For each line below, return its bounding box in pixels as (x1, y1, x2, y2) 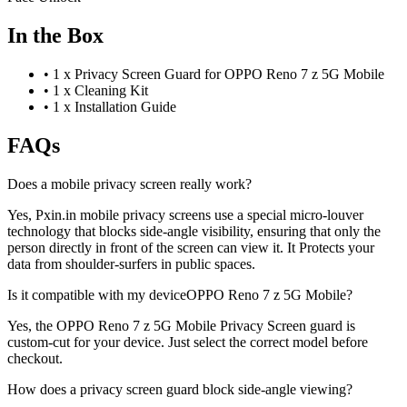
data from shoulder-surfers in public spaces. (7, 255, 255, 272)
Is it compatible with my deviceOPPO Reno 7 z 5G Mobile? (7, 286, 352, 303)
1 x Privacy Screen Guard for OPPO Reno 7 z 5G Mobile (53, 66, 384, 82)
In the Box (7, 24, 104, 48)
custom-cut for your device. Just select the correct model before (7, 333, 368, 350)
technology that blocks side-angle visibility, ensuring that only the (7, 223, 381, 239)
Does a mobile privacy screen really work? (7, 175, 252, 192)
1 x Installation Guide (53, 99, 176, 114)
